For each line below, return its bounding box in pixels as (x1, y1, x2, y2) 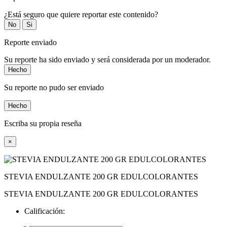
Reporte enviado (4, 38, 57, 47)
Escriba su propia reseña (4, 119, 82, 128)
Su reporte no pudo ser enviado (4, 83, 104, 92)
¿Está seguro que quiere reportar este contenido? (4, 10, 158, 19)
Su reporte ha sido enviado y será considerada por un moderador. (4, 55, 211, 64)
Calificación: (24, 207, 65, 216)
